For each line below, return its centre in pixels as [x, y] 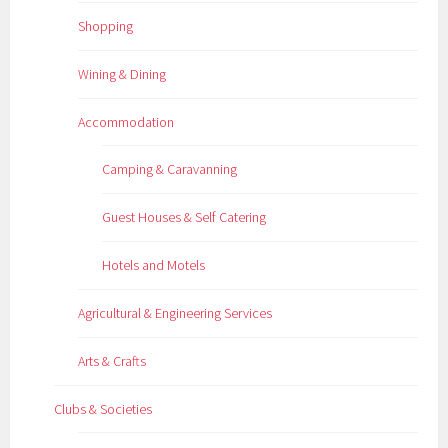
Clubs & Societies [103, 409]
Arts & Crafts [112, 361]
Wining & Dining [122, 74]
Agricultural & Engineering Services [175, 313]
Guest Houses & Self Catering [184, 217]
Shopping [106, 26]
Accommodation [126, 122]
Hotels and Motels [154, 265]
